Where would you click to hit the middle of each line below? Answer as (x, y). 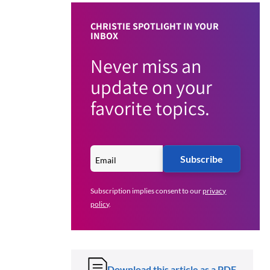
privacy (215, 191)
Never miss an (146, 66)
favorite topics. (150, 108)
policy (100, 204)
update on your (152, 87)
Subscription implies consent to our (147, 191)
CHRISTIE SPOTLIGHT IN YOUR (155, 27)
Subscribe (201, 159)
